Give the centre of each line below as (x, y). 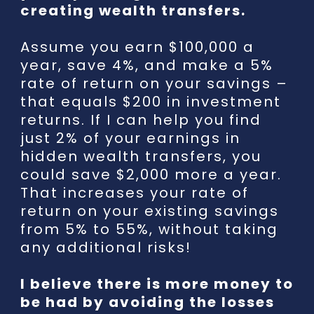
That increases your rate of (135, 193)
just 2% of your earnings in (130, 138)
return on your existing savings (150, 211)
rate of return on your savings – (154, 83)
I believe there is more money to (157, 284)
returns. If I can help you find (141, 120)
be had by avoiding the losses (148, 302)
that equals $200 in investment (151, 102)
